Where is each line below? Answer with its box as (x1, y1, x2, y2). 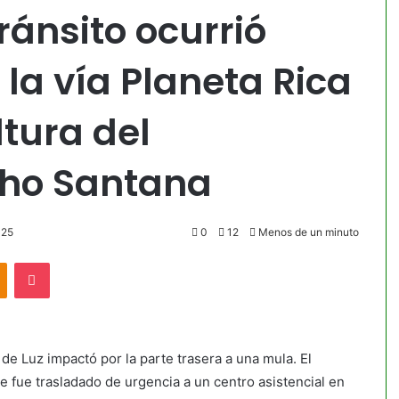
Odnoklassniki (5, 255, 83, 269)
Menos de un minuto (255, 225, 359, 239)
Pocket (48, 255, 87, 269)
